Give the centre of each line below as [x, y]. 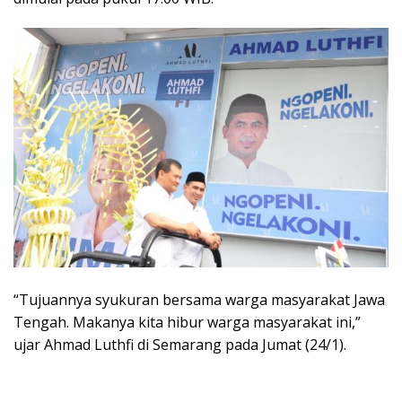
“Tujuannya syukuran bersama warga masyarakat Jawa [199, 300]
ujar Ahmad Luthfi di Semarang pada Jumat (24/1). [180, 345]
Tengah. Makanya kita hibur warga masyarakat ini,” [187, 323]
